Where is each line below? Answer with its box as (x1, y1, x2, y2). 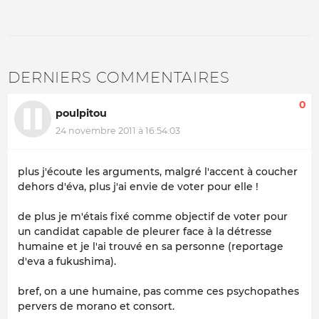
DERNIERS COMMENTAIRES (8, 68, 230, 86)
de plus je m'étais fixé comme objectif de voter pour (18, 210, 288, 224)
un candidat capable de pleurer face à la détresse (18, 225, 272, 239)
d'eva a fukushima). (18, 255, 116, 268)
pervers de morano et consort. (18, 300, 174, 313)
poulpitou (56, 106, 107, 120)
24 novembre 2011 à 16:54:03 (56, 125, 180, 136)
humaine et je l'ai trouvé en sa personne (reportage (18, 240, 283, 253)
